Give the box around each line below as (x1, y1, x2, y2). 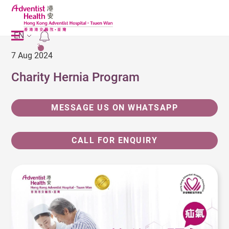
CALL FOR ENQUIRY (72, 135, 157, 145)
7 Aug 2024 (11, 51, 53, 60)
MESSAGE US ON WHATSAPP (51, 103, 178, 112)
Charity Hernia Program (11, 70, 140, 84)
